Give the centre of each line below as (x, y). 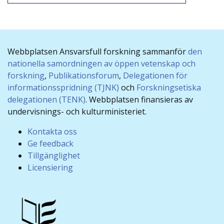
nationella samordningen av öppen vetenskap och (101, 64)
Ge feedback (50, 144)
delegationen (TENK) (46, 100)
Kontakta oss (52, 132)
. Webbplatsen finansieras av (139, 100)
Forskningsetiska (169, 88)
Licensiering (50, 168)
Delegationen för (155, 76)
